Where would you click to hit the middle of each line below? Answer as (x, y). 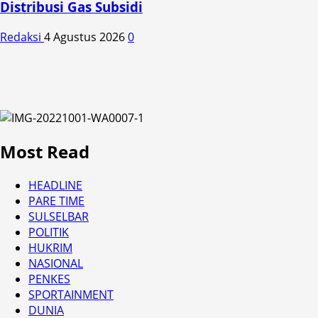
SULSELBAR (59, 216)
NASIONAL (56, 263)
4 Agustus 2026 (86, 37)
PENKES (49, 279)
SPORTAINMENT (71, 294)
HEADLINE (55, 185)
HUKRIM (50, 247)
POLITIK (49, 232)
